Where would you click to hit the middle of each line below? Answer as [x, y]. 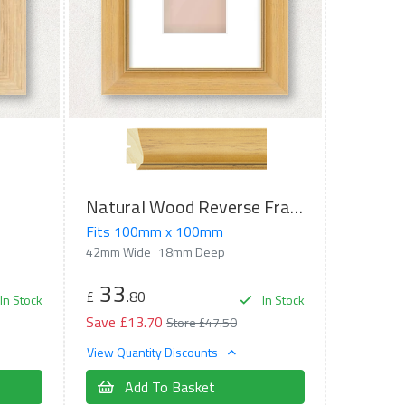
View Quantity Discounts [153, 353]
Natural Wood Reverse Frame [296, 206]
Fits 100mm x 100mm [154, 231]
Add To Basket [168, 387]
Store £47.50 [201, 322]
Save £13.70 [124, 321]
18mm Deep [191, 251]
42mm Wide [118, 251]
